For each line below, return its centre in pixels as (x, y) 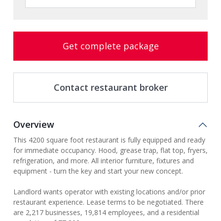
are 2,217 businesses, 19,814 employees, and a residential (106, 212)
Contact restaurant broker (110, 87)
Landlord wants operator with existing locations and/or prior (109, 192)
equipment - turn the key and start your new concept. (98, 171)
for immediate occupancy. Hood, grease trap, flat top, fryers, (110, 150)
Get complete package (110, 46)
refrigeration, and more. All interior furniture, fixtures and (104, 161)
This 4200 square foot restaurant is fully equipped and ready (109, 140)
